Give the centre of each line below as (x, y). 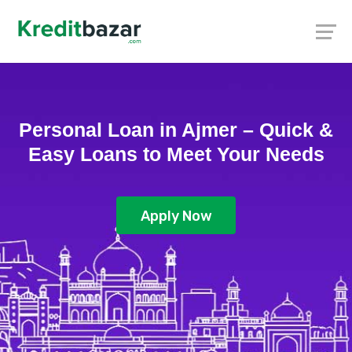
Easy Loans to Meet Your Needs (176, 154)
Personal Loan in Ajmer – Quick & (176, 130)
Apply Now (176, 216)
